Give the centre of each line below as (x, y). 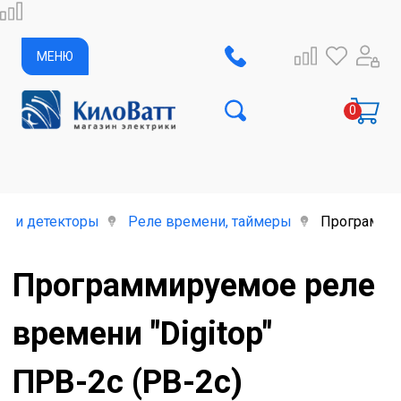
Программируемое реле (194, 286)
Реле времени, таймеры (210, 222)
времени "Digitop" (142, 334)
